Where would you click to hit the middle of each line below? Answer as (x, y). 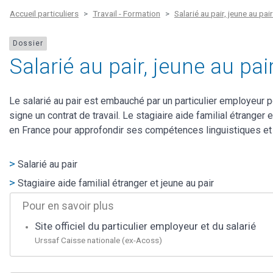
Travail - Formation (126, 13)
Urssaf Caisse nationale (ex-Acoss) (98, 240)
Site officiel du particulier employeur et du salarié (145, 226)
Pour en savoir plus (68, 206)
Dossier (28, 44)
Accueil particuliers (44, 13)
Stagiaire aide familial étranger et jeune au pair (116, 183)
